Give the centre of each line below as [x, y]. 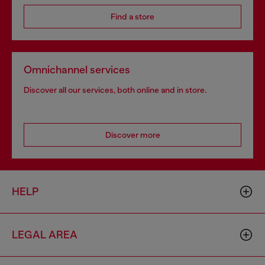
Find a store [132, 16]
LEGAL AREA [45, 235]
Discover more [132, 135]
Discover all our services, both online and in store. [115, 90]
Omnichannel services [77, 70]
